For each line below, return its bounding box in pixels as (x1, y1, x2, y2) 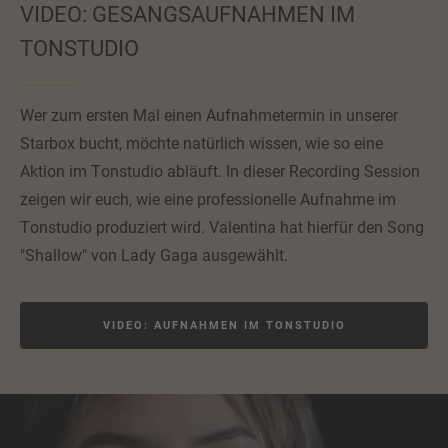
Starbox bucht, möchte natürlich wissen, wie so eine (20, 133, 383, 153)
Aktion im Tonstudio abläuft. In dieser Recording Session (20, 161, 420, 181)
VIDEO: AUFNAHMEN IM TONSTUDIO (102, 317, 346, 332)
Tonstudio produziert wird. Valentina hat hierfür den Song (20, 217, 424, 237)
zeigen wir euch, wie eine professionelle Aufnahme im (20, 189, 396, 209)
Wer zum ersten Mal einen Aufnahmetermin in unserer (20, 105, 398, 125)
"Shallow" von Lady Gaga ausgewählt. (20, 245, 288, 265)
